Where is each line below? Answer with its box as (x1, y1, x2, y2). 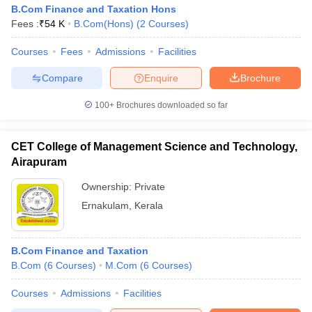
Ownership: (81, 181, 134, 192)
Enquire (144, 72, 178, 84)
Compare (41, 72, 83, 84)
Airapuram (11, 156, 67, 168)
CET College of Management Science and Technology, (11, 141, 297, 153)
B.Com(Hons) (74, 18, 134, 29)
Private (134, 181, 165, 192)
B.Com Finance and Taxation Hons (11, 3, 176, 15)
